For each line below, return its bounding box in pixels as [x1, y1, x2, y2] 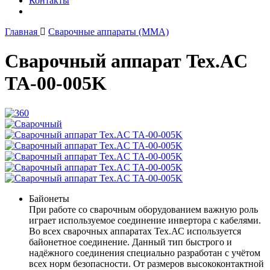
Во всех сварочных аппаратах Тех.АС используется [29, 225, 241, 236]
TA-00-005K [5, 72, 107, 95]
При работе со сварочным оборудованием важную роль [29, 204, 258, 215]
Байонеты [29, 193, 69, 204]
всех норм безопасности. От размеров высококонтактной [29, 258, 264, 269]
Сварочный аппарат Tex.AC [5, 50, 248, 72]
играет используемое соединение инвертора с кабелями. [29, 215, 261, 225]
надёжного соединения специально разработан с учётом [29, 247, 260, 258]
